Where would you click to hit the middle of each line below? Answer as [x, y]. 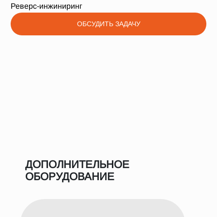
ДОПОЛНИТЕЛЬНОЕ [77, 164]
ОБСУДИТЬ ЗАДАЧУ [108, 24]
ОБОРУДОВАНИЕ [70, 177]
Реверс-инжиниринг [46, 6]
